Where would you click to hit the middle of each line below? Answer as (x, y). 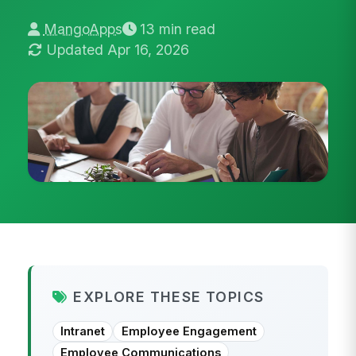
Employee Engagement (189, 332)
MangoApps (83, 29)
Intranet (83, 332)
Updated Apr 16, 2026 (117, 50)
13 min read (177, 29)
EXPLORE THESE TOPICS (169, 296)
